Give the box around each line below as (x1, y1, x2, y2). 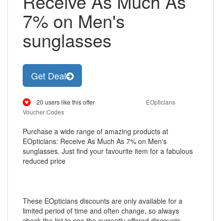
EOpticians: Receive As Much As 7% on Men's (23, 136, 167, 146)
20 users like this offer (37, 98, 95, 106)
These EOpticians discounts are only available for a (23, 196, 183, 206)
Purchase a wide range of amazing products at (23, 126, 168, 136)
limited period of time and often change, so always (23, 206, 179, 216)
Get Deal (31, 69, 66, 82)
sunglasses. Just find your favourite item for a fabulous (23, 146, 193, 156)
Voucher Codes (23, 108, 64, 116)
